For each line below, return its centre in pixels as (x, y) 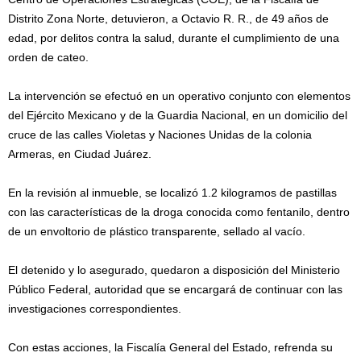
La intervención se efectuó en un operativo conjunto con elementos (179, 96)
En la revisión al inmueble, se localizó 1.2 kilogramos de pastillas (172, 193)
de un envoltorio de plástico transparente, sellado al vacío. (157, 231)
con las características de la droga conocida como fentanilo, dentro (179, 212)
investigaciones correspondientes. (95, 309)
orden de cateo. (48, 57)
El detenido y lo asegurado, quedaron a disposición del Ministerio (174, 270)
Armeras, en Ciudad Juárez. (80, 154)
